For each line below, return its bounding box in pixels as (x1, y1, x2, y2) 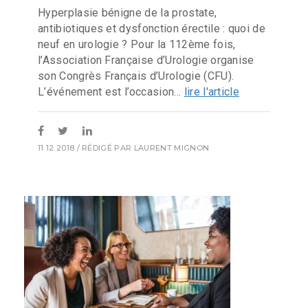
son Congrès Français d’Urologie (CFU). (38, 69, 234, 82)
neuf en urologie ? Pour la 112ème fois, (38, 37, 236, 51)
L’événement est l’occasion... (38, 85, 184, 98)
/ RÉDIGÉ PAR (74, 143, 134, 153)
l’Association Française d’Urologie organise (38, 53, 254, 67)
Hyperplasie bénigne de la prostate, (38, 5, 217, 19)
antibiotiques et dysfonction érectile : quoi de (38, 21, 266, 35)
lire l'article (184, 85, 240, 98)
